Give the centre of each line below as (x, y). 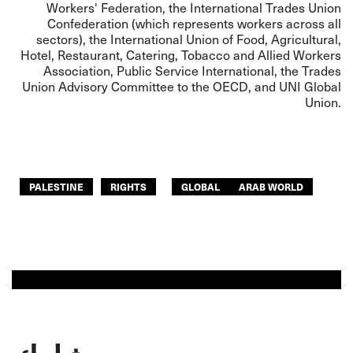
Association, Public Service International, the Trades (192, 71)
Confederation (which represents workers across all (194, 23)
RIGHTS (128, 186)
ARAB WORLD (271, 186)
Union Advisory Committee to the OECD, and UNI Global (182, 86)
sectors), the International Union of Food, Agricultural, (189, 39)
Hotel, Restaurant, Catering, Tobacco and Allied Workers (181, 55)
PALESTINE (56, 186)
